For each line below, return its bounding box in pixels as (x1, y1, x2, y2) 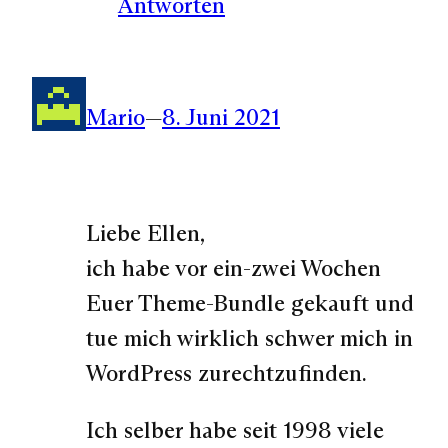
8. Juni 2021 (162, 102, 280, 131)
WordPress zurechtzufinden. (86, 358, 367, 387)
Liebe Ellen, (86, 218, 205, 247)
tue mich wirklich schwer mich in (86, 323, 413, 352)
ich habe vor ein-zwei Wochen (86, 253, 381, 282)
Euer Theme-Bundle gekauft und (86, 288, 414, 317)
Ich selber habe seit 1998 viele (86, 416, 384, 445)
